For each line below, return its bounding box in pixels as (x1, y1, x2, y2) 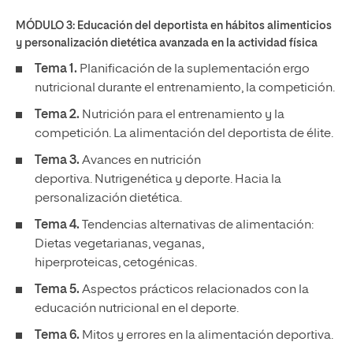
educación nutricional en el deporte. (35, 303, 241, 315)
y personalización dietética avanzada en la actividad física (16, 38, 318, 49)
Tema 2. (35, 109, 80, 121)
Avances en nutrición (80, 154, 201, 167)
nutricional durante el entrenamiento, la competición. (35, 82, 337, 95)
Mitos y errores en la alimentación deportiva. (80, 329, 336, 342)
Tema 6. (35, 329, 80, 342)
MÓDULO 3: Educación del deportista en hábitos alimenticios (16, 20, 332, 32)
